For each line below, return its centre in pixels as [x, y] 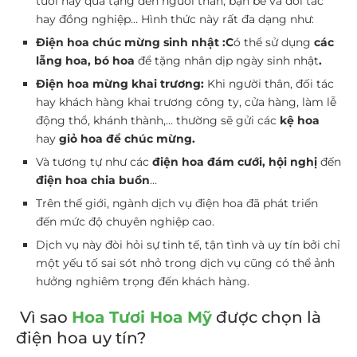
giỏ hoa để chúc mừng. [129, 139]
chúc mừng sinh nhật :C [163, 42]
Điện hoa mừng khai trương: [120, 84]
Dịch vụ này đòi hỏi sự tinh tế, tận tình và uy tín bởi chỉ [188, 245]
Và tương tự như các [92, 162]
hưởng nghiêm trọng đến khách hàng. [143, 281]
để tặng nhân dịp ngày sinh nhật [228, 61]
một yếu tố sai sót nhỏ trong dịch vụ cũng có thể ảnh [185, 263]
